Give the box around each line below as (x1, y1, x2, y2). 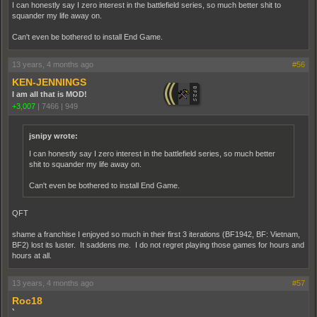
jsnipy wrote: (29, 132, 78, 140)
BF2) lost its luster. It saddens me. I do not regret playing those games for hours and (12, 241, 304, 249)
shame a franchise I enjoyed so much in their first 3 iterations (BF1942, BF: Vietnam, (12, 230, 300, 238)
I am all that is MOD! (12, 90, 87, 98)
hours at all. (12, 251, 52, 260)
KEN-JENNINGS (12, 76, 86, 88)
